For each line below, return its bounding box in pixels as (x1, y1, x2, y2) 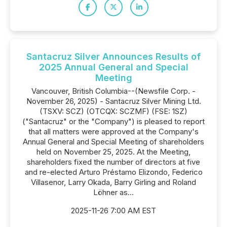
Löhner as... (93, 187, 134, 197)
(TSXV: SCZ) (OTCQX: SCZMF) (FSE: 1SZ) (40, 106, 187, 116)
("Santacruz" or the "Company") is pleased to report (22, 117, 205, 126)
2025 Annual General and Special (39, 62, 188, 72)
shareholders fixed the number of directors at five (27, 157, 200, 167)
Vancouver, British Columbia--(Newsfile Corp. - (31, 86, 196, 96)
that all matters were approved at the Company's (28, 127, 199, 136)
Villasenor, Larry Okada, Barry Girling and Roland (31, 177, 196, 187)
